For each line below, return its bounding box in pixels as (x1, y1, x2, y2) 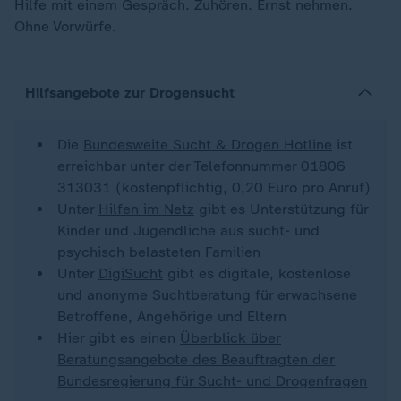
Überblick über (180, 328, 281, 346)
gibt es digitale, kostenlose (163, 264, 351, 282)
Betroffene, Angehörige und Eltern (57, 307, 287, 325)
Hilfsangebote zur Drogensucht (25, 83, 235, 101)
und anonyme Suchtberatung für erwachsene (57, 286, 358, 303)
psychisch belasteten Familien (57, 243, 261, 260)
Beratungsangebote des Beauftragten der (57, 350, 336, 368)
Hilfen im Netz (98, 200, 194, 218)
